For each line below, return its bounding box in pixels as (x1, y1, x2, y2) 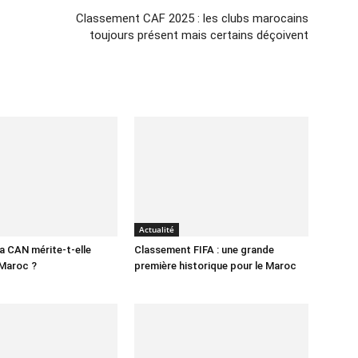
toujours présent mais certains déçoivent (89, 28, 308, 42)
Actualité (139, 224, 174, 235)
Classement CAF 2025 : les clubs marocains (76, 11, 308, 26)
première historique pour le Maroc (134, 260, 299, 272)
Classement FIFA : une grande (134, 244, 274, 256)
